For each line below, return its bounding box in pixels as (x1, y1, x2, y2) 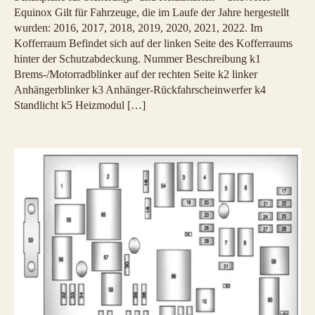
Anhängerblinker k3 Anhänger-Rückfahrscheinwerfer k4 (14, 84, 266, 96)
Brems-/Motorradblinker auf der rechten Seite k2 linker (14, 68, 257, 81)
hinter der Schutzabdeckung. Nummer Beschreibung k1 (14, 53, 261, 65)
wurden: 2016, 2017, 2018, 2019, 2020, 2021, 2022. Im (14, 22, 262, 34)
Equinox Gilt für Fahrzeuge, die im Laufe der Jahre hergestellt (14, 6, 289, 19)
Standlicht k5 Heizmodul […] (14, 99, 146, 112)
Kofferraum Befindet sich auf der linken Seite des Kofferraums (14, 37, 292, 50)
